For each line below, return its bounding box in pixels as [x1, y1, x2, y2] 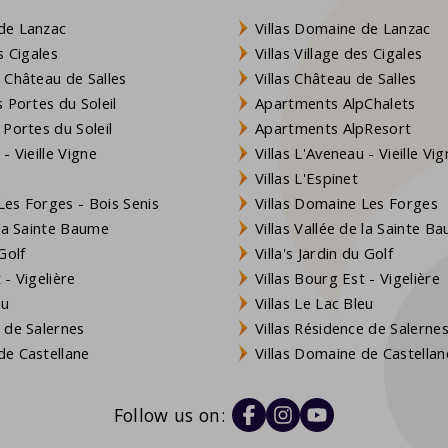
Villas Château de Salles [255, 67, 417, 88]
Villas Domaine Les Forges [255, 192, 438, 213]
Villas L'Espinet [255, 167, 359, 188]
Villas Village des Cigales [255, 42, 423, 63]
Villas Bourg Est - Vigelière [255, 267, 440, 288]
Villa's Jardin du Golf [255, 242, 394, 263]
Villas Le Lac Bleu [255, 292, 374, 313]
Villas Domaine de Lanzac [255, 17, 431, 38]
